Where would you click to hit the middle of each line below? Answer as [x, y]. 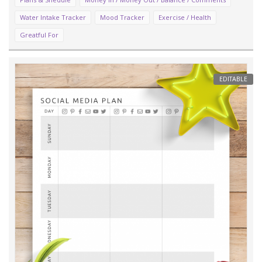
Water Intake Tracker [53, 18]
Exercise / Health [185, 18]
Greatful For [39, 35]
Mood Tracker [122, 18]
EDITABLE [233, 79]
